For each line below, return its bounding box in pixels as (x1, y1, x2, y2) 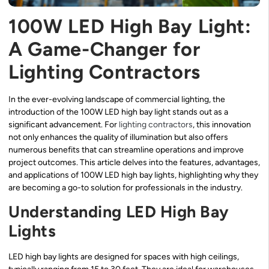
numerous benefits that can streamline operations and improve (8, 144, 244, 155)
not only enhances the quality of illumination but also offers (8, 131, 228, 142)
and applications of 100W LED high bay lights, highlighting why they (8, 169, 258, 180)
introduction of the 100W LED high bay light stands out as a (8, 106, 228, 117)
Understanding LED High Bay (8, 202, 230, 222)
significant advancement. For (8, 119, 119, 130)
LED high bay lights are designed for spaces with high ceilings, (8, 252, 239, 262)
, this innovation (193, 119, 251, 130)
